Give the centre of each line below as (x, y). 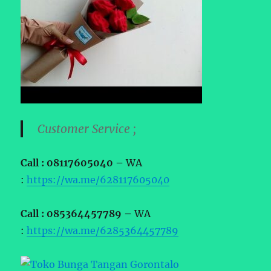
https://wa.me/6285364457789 (103, 230)
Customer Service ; (87, 129)
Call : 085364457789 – (78, 213)
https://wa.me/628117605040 (98, 179)
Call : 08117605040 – (73, 162)
